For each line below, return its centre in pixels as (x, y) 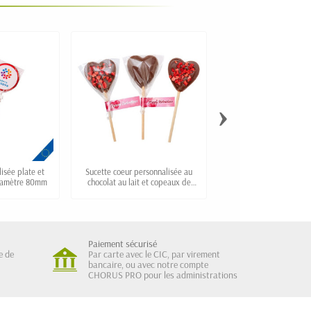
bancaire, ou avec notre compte (148, 265)
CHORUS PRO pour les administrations (163, 275)
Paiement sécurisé (123, 244)
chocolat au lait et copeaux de (139, 182)
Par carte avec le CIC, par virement (154, 254)
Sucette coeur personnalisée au (139, 172)
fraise (139, 193)
